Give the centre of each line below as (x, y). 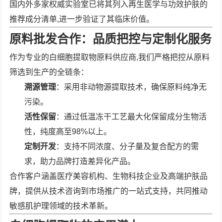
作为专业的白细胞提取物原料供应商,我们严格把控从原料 (110, 57)
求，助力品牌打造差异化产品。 (80, 161)
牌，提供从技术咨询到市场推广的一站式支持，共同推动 (109, 191)
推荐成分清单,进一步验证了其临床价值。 (82, 19)
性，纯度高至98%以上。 (68, 132)
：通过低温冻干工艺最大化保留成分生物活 (132, 117)
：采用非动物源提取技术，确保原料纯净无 (132, 87)
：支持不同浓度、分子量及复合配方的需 (128, 146)
